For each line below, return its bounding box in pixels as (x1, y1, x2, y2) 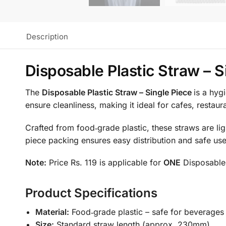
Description (26, 32, 68, 42)
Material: (35, 207, 69, 217)
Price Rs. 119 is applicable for (46, 157, 163, 168)
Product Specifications (25, 186, 157, 201)
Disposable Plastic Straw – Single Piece (41, 87, 194, 98)
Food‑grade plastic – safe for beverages (69, 207, 224, 217)
